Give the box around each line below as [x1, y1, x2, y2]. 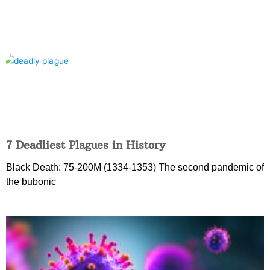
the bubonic [6, 177, 56, 187]
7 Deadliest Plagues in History [6, 138, 165, 152]
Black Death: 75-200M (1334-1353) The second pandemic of [6, 162, 264, 173]
